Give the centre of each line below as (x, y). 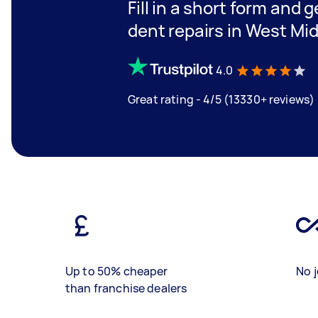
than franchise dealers (126, 288)
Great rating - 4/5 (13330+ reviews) (221, 99)
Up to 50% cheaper (117, 271)
